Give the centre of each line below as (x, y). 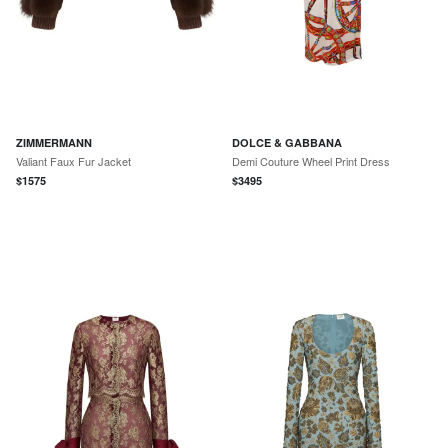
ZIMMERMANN (54, 142)
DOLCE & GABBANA (287, 142)
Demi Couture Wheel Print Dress (311, 161)
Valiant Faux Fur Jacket (73, 161)
